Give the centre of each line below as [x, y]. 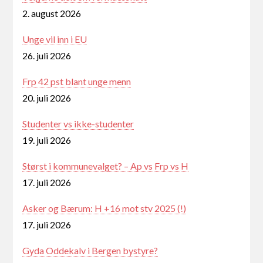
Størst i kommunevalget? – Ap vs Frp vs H [106, 166]
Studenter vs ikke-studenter [78, 123]
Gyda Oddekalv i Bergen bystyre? [90, 250]
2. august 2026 [52, 13]
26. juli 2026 [47, 55]
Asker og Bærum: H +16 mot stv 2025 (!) [104, 208]
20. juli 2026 [47, 97]
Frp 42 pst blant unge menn [77, 81]
